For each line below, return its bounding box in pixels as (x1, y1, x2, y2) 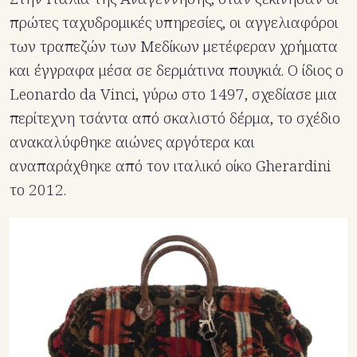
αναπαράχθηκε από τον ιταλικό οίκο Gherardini (10, 155, 331, 176)
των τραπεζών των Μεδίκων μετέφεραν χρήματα (10, 35, 338, 57)
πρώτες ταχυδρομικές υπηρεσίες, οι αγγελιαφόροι (10, 11, 339, 33)
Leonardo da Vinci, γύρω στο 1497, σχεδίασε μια (10, 83, 337, 104)
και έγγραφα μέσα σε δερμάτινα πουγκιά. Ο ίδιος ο (10, 59, 343, 80)
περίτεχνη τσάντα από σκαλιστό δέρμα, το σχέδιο (10, 107, 340, 128)
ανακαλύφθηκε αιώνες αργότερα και (10, 131, 255, 152)
